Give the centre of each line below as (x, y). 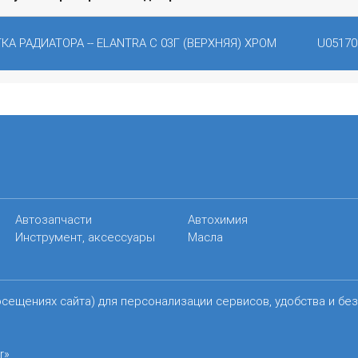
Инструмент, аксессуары (85, 237)
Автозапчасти (53, 219)
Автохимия (218, 219)
